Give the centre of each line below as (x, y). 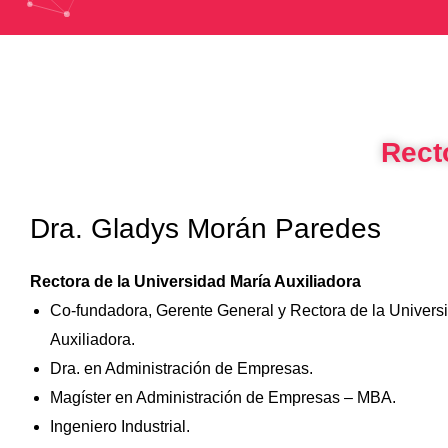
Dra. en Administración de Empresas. (181, 369)
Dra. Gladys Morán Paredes (205, 229)
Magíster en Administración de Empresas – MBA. (223, 398)
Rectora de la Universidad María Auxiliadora (195, 282)
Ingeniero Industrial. (120, 427)
